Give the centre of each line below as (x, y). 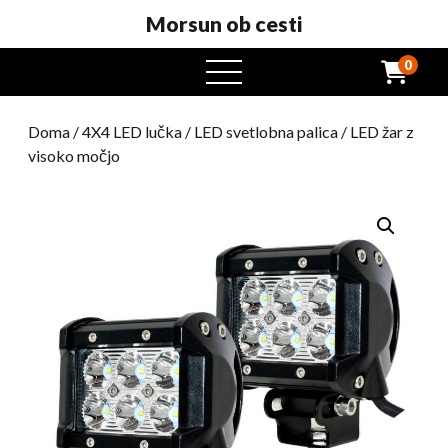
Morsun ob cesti (224, 23)
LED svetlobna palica (266, 131)
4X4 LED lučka (132, 131)
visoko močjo (74, 155)
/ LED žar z (376, 131)
